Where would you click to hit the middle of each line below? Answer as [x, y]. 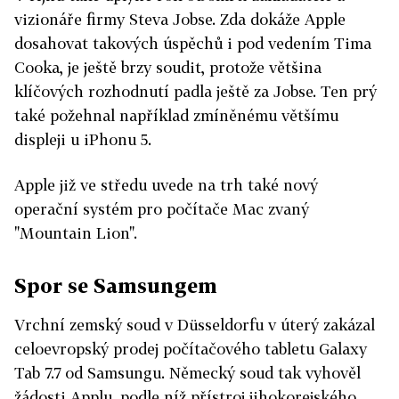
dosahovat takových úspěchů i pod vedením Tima [193, 43]
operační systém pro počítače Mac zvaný [162, 209]
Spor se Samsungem [116, 285]
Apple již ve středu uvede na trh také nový [166, 185]
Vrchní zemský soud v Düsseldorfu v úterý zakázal [195, 325]
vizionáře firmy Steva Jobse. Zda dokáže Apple [180, 19]
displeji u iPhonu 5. [83, 139]
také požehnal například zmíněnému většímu [176, 115]
